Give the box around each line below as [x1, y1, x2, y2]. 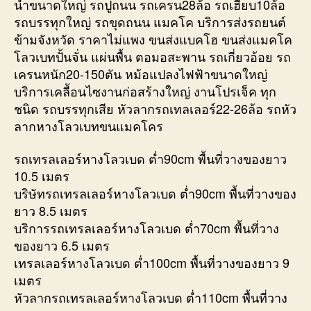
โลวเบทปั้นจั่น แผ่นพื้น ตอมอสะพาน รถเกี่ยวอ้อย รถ [14, 47, 291, 65]
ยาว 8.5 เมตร [14, 201, 87, 220]
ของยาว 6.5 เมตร [14, 236, 110, 255]
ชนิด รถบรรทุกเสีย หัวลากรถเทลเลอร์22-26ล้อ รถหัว [14, 99, 296, 117]
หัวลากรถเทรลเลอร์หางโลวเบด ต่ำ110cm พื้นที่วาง [14, 288, 287, 307]
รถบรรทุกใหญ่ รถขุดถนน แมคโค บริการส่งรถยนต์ [14, 12, 286, 31]
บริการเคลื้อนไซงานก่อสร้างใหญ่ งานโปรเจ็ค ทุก [14, 81, 276, 100]
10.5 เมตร [14, 167, 69, 185]
